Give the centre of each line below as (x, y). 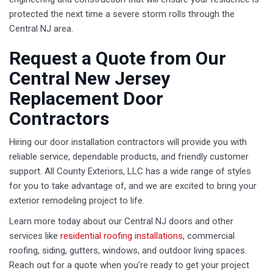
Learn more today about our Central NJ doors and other (121, 222)
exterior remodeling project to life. (78, 201)
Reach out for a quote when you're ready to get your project (129, 265)
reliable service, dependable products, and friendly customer (129, 157)
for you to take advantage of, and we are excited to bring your (133, 186)
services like (35, 236)
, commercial (209, 236)
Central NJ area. (41, 29)
